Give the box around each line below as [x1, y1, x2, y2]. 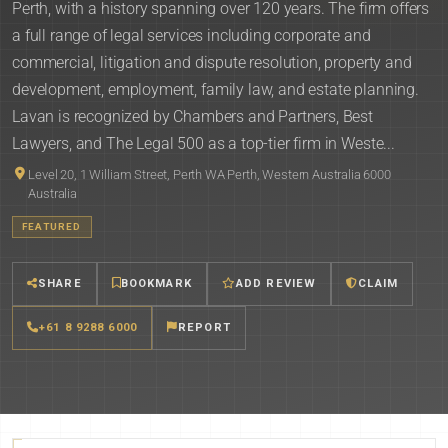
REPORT [178, 321, 231, 335]
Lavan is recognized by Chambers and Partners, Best [12, 107, 373, 126]
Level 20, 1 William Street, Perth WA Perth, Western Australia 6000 [28, 167, 391, 182]
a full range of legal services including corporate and [12, 26, 371, 45]
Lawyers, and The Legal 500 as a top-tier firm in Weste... [12, 134, 395, 153]
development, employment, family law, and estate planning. [12, 80, 419, 99]
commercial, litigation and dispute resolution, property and [12, 53, 412, 72]
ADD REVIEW [235, 277, 317, 291]
